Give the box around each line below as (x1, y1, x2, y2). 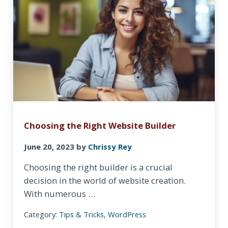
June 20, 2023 (24, 141, 75, 152)
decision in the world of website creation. (24, 174, 186, 186)
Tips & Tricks (59, 209, 104, 219)
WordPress (108, 209, 147, 219)
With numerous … (24, 187, 96, 199)
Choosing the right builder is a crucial (24, 161, 173, 173)
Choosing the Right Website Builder (24, 120, 176, 132)
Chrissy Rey (88, 141, 132, 152)
